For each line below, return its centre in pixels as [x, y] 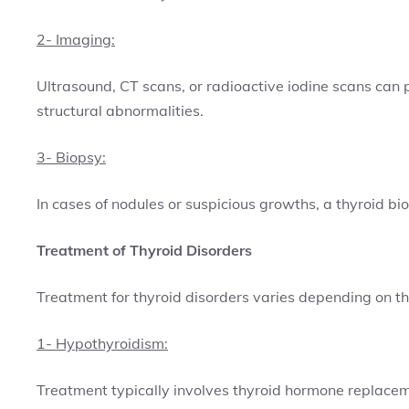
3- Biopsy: [71, 157]
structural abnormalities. [120, 110]
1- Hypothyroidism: [102, 343]
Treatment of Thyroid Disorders [144, 250]
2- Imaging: [76, 39]
